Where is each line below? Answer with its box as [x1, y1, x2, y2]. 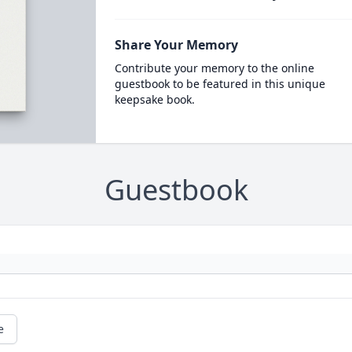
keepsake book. [114, 92, 195, 107]
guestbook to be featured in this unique [114, 76, 325, 91]
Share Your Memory [114, 36, 238, 53]
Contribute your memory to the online [114, 60, 314, 75]
